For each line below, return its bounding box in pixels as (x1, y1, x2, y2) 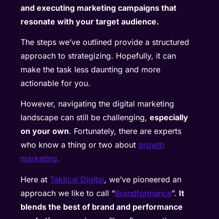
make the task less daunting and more (21, 65, 161, 75)
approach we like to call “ (21, 188, 115, 198)
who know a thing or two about (21, 140, 139, 150)
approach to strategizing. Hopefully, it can (21, 51, 176, 61)
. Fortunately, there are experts (69, 126, 182, 136)
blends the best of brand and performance (21, 201, 183, 212)
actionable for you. (21, 78, 91, 88)
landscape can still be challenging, (21, 112, 150, 123)
